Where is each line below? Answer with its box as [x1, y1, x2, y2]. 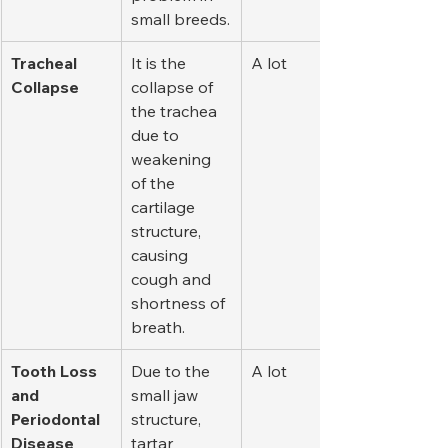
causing [131, 245, 192, 266]
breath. [131, 317, 185, 338]
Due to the [131, 361, 214, 382]
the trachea [131, 101, 221, 122]
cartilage [131, 197, 199, 218]
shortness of [131, 293, 229, 314]
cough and [131, 269, 215, 290]
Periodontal [11, 409, 104, 430]
